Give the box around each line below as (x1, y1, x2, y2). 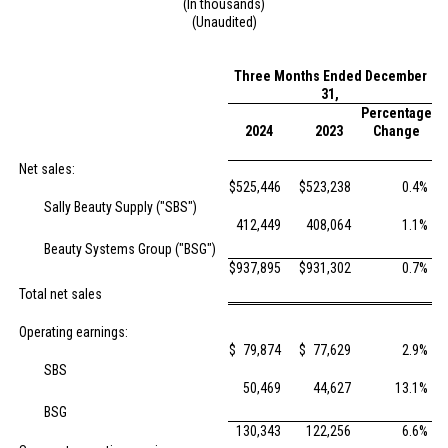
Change (372, 123, 420, 139)
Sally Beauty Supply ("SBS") (44, 199, 197, 215)
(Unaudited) (191, 14, 257, 30)
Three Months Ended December (233, 68, 427, 84)
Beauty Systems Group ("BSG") (44, 241, 216, 257)
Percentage (360, 105, 432, 121)
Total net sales (19, 286, 102, 302)
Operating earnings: (19, 324, 128, 340)
